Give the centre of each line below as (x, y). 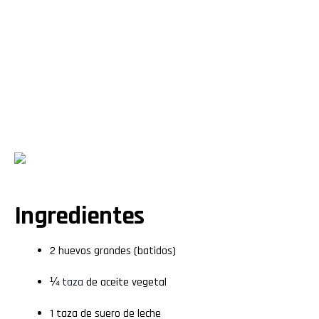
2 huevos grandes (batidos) (113, 251)
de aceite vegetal (125, 282)
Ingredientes (79, 216)
